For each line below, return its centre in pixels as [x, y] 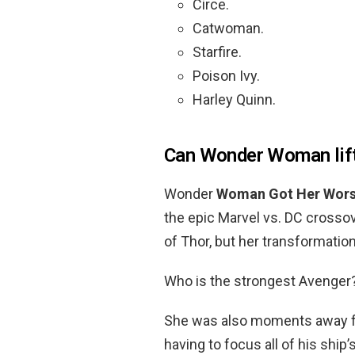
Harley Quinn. [234, 99]
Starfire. [217, 52]
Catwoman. [228, 28]
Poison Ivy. [226, 75]
